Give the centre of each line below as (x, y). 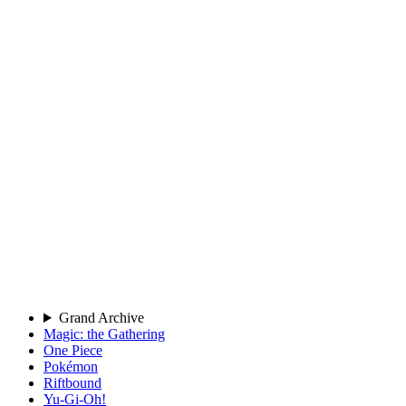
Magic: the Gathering (104, 334)
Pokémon (71, 367)
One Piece (73, 350)
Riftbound (72, 383)
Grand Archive (101, 318)
